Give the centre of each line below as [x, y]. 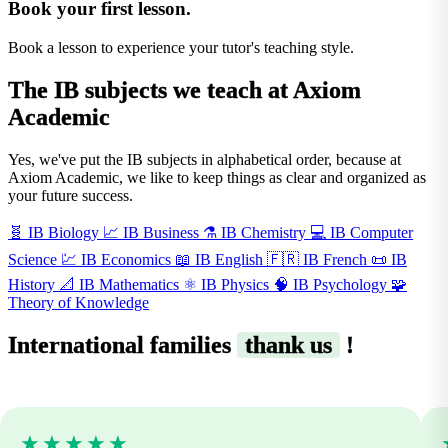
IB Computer [371, 232]
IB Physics [235, 284]
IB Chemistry [263, 232]
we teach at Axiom [264, 89]
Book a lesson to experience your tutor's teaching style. [181, 47]
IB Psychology [340, 284]
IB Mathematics [129, 284]
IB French [335, 259]
